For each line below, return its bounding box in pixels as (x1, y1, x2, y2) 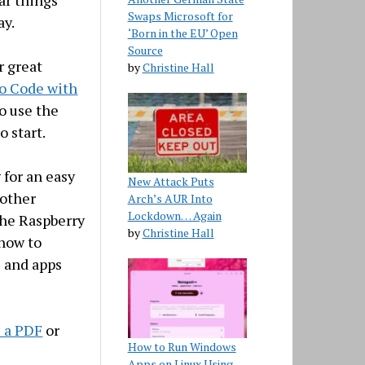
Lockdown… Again (127, 207, 222, 223)
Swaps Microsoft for (127, 8, 233, 24)
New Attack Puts (127, 173, 214, 189)
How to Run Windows (127, 338, 236, 354)
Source (127, 42, 163, 59)
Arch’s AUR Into (127, 190, 213, 206)
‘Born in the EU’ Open (127, 25, 238, 42)
